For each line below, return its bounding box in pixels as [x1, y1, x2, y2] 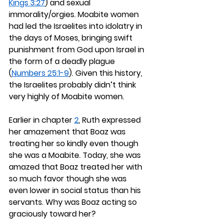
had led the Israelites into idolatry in [9, 21, 144, 32]
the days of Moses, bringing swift [9, 32, 134, 44]
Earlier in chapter [9, 114, 74, 126]
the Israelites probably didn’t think [9, 79, 138, 90]
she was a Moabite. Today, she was [9, 150, 143, 161]
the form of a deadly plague [9, 56, 117, 67]
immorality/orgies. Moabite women [9, 9, 141, 20]
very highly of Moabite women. [9, 91, 124, 102]
